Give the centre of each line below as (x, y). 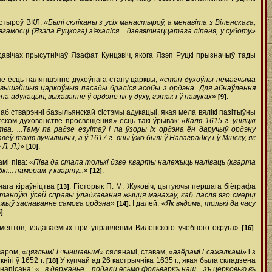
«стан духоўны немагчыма (208, 80)
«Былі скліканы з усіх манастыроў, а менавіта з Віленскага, (150, 22)
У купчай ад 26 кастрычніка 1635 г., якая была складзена (157, 260)
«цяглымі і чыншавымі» (63, 252)
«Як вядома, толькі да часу (209, 203)
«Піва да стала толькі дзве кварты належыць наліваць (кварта (142, 162)
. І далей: (145, 203)
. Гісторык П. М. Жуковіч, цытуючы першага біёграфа (162, 186)
